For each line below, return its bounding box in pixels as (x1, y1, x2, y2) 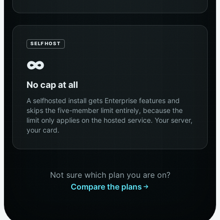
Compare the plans (70, 181, 142, 192)
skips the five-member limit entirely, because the (27, 106, 183, 114)
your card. (27, 125, 59, 134)
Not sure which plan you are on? (50, 169, 170, 180)
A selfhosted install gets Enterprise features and (27, 96, 180, 105)
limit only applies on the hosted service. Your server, (27, 115, 192, 124)
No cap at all (27, 79, 78, 90)
